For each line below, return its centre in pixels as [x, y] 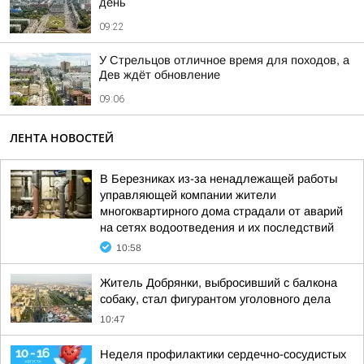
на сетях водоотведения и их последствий [217, 227]
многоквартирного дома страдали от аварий [221, 211]
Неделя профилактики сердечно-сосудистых [223, 354]
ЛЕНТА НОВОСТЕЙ [62, 138]
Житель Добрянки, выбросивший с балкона [219, 283]
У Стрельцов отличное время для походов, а [224, 60]
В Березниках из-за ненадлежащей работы [219, 179]
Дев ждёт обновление [160, 75]
